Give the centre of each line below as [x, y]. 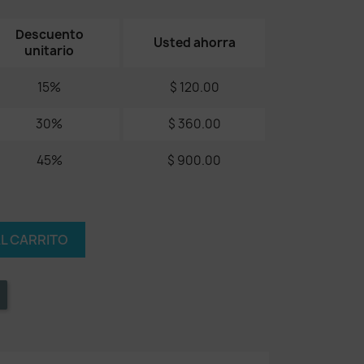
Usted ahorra [194, 43]
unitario [49, 51]
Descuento [49, 35]
